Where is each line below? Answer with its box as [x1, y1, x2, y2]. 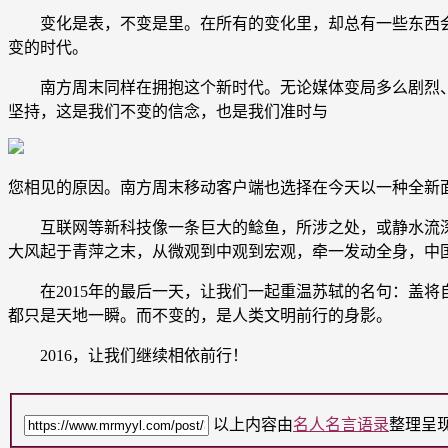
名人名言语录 [293, 416, 389, 434]
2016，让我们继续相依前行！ [8, 346, 248, 364]
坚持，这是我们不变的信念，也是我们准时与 [8, 102, 328, 120]
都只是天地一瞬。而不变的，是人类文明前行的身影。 [8, 306, 392, 324]
